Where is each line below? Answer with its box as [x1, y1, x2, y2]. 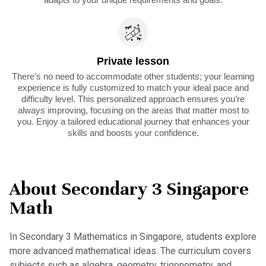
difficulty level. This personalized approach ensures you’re [21, 93, 245, 104]
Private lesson [97, 55, 169, 67]
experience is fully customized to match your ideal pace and [17, 82, 249, 93]
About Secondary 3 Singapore [9, 178, 249, 200]
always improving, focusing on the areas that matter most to [17, 104, 249, 115]
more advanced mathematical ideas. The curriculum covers [9, 245, 251, 256]
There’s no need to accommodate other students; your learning [12, 71, 254, 81]
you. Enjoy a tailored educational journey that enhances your [17, 116, 249, 126]
